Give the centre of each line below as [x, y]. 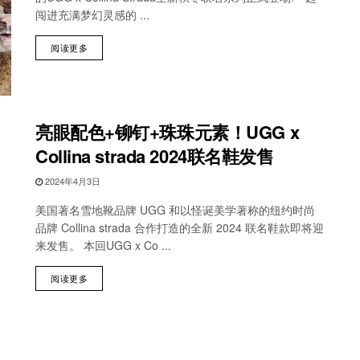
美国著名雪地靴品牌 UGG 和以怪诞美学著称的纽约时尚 [175, 210]
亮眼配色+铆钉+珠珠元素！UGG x [168, 132]
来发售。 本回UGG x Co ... [103, 245]
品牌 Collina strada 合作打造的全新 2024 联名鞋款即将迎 [180, 228]
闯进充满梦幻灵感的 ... [92, 14]
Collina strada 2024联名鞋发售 [155, 156]
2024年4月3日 [72, 181]
